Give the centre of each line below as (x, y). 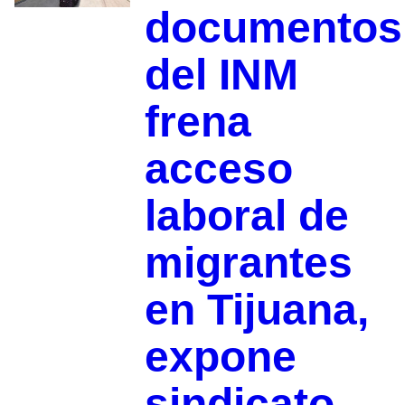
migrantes (248, 262)
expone (220, 356)
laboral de (246, 215)
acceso (218, 168)
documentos (273, 27)
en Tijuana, (256, 309)
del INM (221, 74)
